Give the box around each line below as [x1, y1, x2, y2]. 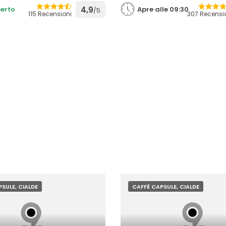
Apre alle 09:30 [137, 5, 189, 14]
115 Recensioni [28, 10, 72, 18]
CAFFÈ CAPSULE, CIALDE [132, 183, 199, 191]
